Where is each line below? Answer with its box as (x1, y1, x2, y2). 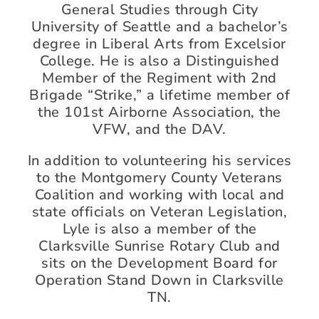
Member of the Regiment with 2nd (42, 68, 277, 88)
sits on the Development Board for (41, 253, 278, 273)
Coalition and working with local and (34, 184, 285, 204)
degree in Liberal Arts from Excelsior (33, 33, 286, 53)
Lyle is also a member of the (62, 219, 257, 239)
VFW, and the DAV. (93, 119, 226, 139)
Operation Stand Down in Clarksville (35, 270, 284, 290)
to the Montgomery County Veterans (36, 167, 283, 187)
